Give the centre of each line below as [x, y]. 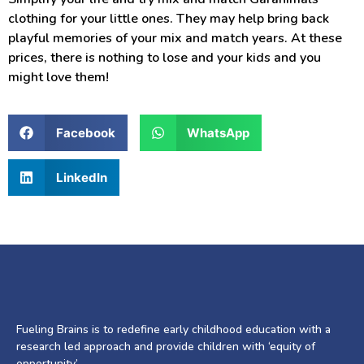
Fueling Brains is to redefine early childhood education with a [173, 330]
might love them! [58, 77]
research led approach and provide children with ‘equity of [166, 347]
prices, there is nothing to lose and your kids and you [165, 57]
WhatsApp [218, 132]
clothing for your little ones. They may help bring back [169, 18]
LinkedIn [81, 177]
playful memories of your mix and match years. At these [175, 38]
